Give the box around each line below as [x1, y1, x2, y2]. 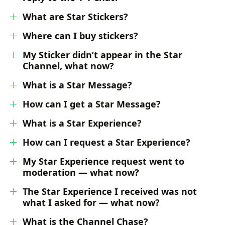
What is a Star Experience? [23, 117, 142, 129]
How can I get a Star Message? [23, 98, 161, 110]
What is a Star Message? [23, 79, 132, 91]
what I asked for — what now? [23, 196, 160, 208]
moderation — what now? [23, 166, 139, 178]
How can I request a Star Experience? [23, 136, 190, 148]
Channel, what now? [23, 60, 114, 72]
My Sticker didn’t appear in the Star [23, 49, 182, 61]
